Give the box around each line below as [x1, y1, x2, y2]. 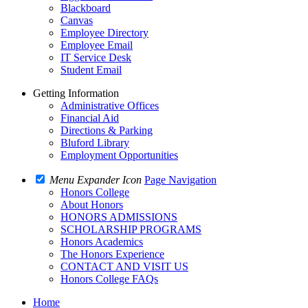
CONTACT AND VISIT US [60, 261, 188, 272]
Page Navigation [144, 174, 217, 186]
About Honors [60, 199, 123, 210]
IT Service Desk [60, 52, 131, 63]
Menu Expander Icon [49, 174, 142, 186]
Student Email [60, 64, 122, 76]
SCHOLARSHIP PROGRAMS [60, 223, 201, 235]
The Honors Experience [60, 248, 164, 260]
